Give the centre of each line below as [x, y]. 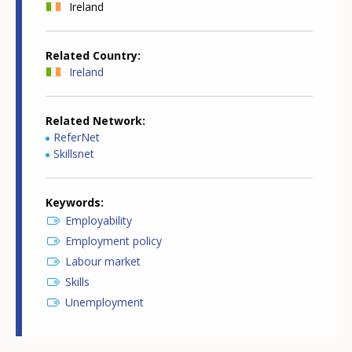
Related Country [92, 56]
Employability [99, 221]
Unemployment [104, 302]
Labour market [103, 262]
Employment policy [114, 241]
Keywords [73, 203]
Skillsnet [74, 154]
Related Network [94, 121]
